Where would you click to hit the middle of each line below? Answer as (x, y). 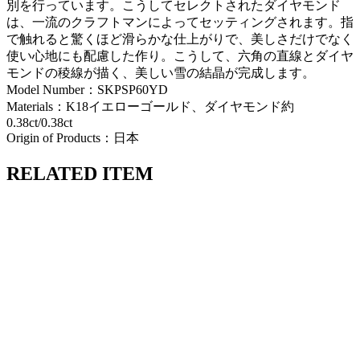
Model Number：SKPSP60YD (87, 89)
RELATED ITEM (80, 173)
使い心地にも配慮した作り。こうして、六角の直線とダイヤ (180, 55)
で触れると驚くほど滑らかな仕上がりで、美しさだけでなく (180, 39)
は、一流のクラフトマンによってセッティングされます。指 (180, 22)
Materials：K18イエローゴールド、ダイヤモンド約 (150, 106)
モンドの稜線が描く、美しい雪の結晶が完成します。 (161, 72)
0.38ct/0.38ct (39, 122)
